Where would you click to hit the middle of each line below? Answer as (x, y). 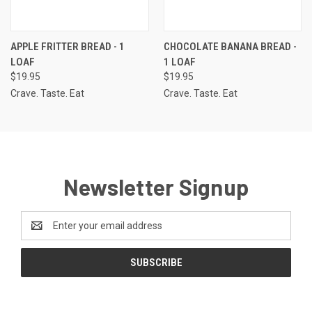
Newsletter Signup (156, 186)
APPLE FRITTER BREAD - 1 (68, 46)
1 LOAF (179, 62)
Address (39, 232)
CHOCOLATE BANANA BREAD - (230, 46)
